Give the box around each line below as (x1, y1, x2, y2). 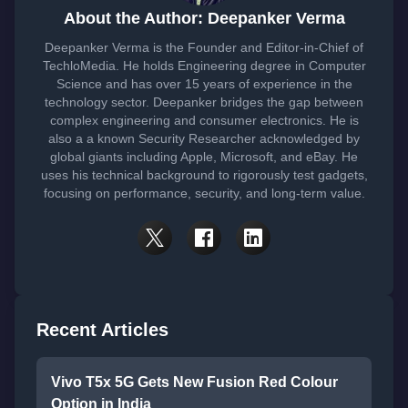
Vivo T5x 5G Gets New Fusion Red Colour (51, 374, 338, 390)
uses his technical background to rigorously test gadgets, (40, 168, 368, 182)
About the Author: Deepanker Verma (63, 9, 345, 27)
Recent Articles (36, 320, 168, 340)
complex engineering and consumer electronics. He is (49, 113, 359, 127)
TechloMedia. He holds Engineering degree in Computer (42, 58, 366, 73)
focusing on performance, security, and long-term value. (43, 186, 365, 200)
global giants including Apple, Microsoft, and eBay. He (50, 149, 358, 164)
